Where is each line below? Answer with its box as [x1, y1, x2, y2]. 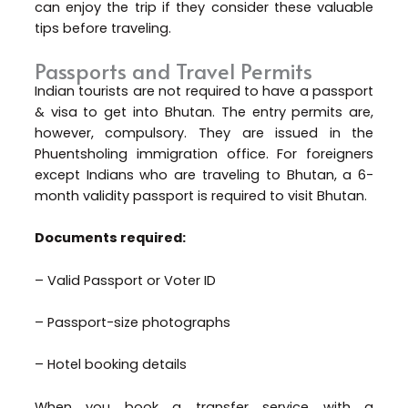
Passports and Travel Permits [34, 56, 312, 86]
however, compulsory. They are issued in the [34, 124, 374, 143]
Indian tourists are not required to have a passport [34, 82, 374, 101]
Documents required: [34, 229, 186, 248]
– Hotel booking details [34, 355, 190, 374]
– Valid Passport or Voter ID [34, 270, 219, 290]
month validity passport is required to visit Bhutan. [34, 187, 371, 206]
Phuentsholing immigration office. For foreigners [34, 145, 374, 164]
